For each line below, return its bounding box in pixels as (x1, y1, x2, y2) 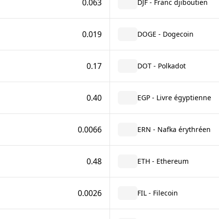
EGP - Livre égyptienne (137, 93, 211, 102)
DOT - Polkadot (137, 61, 186, 70)
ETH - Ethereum (137, 156, 189, 166)
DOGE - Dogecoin (137, 29, 194, 39)
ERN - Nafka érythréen (137, 125, 211, 134)
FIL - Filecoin (137, 188, 178, 197)
